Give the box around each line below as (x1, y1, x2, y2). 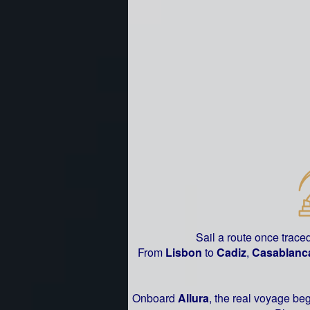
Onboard (132, 289, 178, 306)
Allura (178, 289, 209, 306)
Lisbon (165, 244, 205, 260)
